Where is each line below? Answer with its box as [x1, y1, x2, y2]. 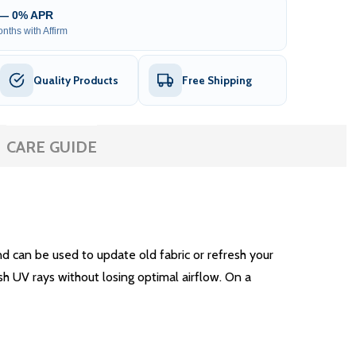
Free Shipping [182, 74, 252, 87]
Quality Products [33, 74, 118, 87]
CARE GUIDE [6, 137, 97, 157]
